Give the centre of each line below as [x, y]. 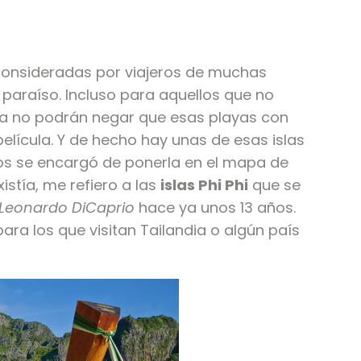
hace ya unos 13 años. [215, 208]
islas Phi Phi [204, 185]
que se [274, 185]
